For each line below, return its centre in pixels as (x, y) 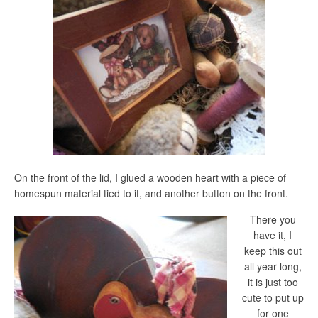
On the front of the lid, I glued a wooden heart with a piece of (150, 177)
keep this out (273, 251)
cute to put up (273, 298)
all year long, (273, 267)
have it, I (273, 235)
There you (273, 220)
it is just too (273, 282)
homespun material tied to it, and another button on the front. (151, 193)
